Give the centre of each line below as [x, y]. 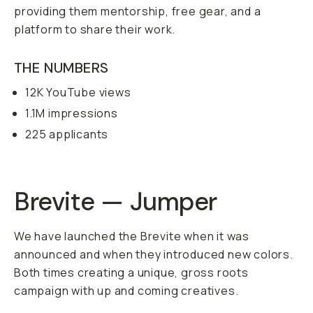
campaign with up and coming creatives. [126, 291]
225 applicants [67, 134]
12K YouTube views [78, 92]
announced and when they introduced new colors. [154, 254]
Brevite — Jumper [116, 202]
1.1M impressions [72, 113]
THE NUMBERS [61, 68]
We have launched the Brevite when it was [132, 236]
